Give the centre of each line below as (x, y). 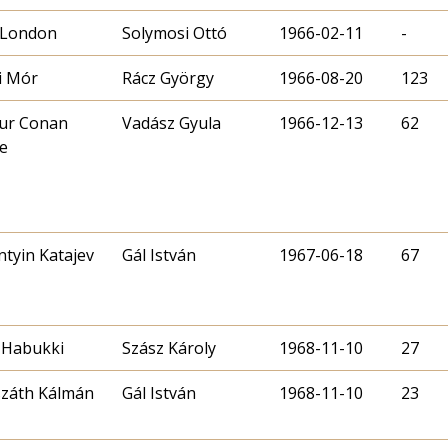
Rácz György (168, 78)
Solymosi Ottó (174, 33)
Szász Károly (169, 348)
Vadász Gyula (171, 123)
